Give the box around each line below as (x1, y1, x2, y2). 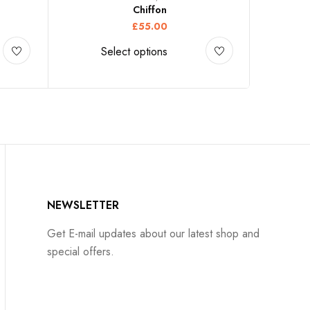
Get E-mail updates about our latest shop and (47, 225, 260, 241)
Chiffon (132, 2, 167, 17)
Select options (100, 43, 167, 60)
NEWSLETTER (47, 197, 120, 213)
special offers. (47, 243, 115, 259)
